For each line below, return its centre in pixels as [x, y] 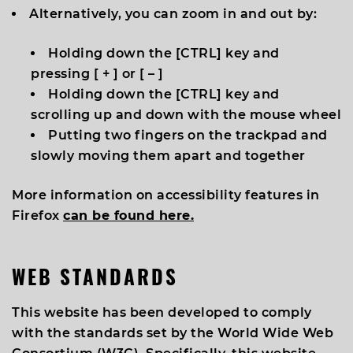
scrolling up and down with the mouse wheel [186, 115]
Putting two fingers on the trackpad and [188, 135]
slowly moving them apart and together [168, 156]
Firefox [37, 216]
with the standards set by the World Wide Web [173, 333]
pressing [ [67, 74]
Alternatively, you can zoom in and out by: [173, 14]
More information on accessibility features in [166, 195]
